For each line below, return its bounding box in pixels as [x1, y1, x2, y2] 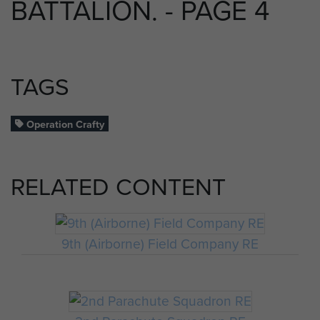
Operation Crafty [24, 116, 105, 132]
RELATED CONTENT [11, 169, 226, 205]
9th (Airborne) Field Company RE [61, 234, 259, 255]
